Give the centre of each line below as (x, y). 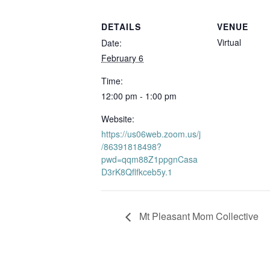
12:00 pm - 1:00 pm (139, 96)
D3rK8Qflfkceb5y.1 (137, 171)
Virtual (229, 42)
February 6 (122, 58)
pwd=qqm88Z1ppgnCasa (149, 159)
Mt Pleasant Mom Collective (198, 216)
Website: (118, 118)
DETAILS (121, 26)
